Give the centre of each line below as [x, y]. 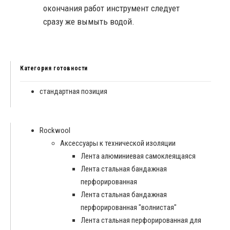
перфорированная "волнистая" [129, 208]
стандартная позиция [73, 92]
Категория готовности [54, 68]
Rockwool [55, 131]
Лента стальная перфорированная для [141, 221]
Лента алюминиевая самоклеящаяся [138, 156]
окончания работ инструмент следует [111, 8]
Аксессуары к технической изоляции [118, 143]
